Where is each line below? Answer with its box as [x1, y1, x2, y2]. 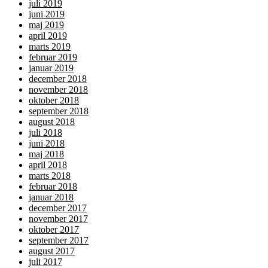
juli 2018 [29, 127, 62, 138]
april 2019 [29, 30, 67, 41]
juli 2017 [29, 256, 62, 267]
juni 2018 [29, 138, 65, 148]
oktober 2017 [29, 224, 79, 234]
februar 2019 [29, 51, 77, 62]
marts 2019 [29, 41, 71, 51]
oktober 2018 [29, 95, 79, 105]
